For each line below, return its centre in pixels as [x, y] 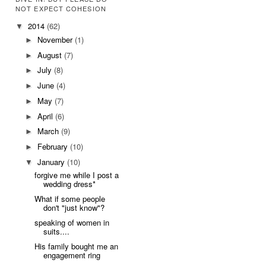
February [53, 147]
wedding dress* [70, 184]
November [56, 39]
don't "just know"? [74, 208]
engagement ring [72, 255]
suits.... [57, 231]
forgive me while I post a [77, 175]
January [52, 161]
